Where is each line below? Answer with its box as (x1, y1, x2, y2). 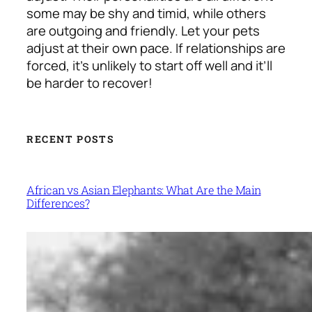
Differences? (26, 196, 89, 211)
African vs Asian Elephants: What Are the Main (26, 182, 261, 198)
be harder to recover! (26, 74, 155, 92)
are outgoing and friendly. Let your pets (26, 22, 260, 40)
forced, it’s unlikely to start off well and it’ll (26, 56, 272, 75)
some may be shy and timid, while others (26, 4, 266, 22)
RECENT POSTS (26, 132, 114, 146)
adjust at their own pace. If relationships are (26, 39, 286, 57)
